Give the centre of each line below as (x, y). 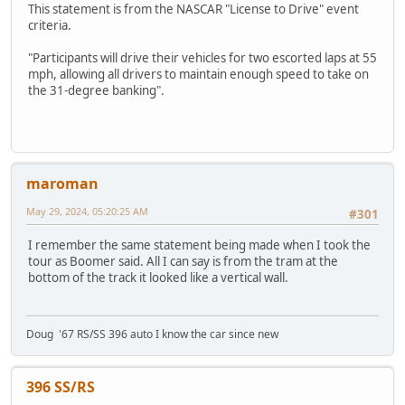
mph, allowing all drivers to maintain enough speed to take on (198, 74)
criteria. (50, 25)
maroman (62, 184)
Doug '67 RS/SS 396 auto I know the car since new (152, 334)
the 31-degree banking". (96, 90)
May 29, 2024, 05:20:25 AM (87, 212)
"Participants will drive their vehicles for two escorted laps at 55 (202, 57)
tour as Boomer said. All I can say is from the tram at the (183, 262)
